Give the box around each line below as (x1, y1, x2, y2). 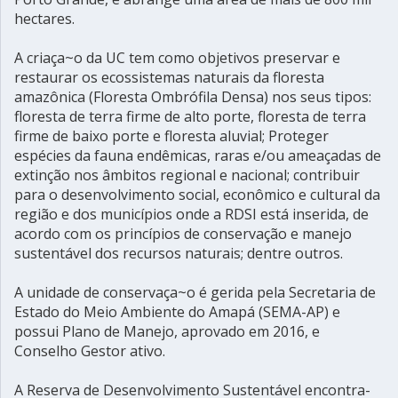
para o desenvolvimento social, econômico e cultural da (14, 184, 380, 204)
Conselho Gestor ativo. (14, 340, 165, 361)
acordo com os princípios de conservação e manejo (14, 223, 352, 243)
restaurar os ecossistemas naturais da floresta (14, 67, 324, 87)
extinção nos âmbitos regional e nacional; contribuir (14, 164, 360, 185)
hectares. (14, 8, 75, 28)
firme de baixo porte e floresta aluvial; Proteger (14, 125, 329, 146)
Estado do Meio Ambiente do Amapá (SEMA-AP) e (14, 301, 340, 322)
